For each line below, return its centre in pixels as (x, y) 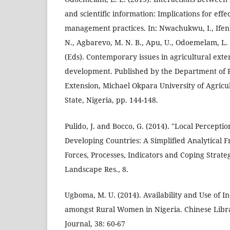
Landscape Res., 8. (97, 169)
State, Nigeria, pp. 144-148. (112, 100)
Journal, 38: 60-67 (95, 224)
